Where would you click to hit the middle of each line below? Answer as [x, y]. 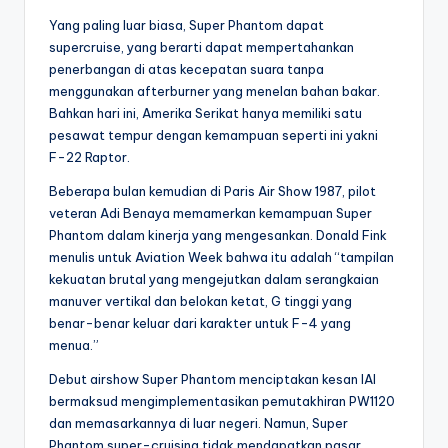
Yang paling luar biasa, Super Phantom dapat [186, 24]
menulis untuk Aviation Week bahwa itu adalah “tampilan [221, 256]
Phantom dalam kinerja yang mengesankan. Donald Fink [218, 234]
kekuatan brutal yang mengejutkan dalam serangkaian [214, 278]
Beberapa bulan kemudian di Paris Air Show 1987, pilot [212, 190]
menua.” [74, 344]
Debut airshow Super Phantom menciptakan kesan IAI [212, 378]
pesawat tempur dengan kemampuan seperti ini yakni [215, 134]
